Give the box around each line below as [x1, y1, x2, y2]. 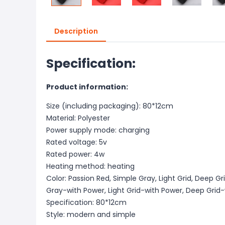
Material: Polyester [46, 113, 110, 123]
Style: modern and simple [46, 209, 136, 219]
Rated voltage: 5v [46, 137, 107, 147]
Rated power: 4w [46, 149, 104, 159]
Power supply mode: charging [46, 125, 150, 135]
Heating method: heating [46, 161, 135, 171]
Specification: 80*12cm [46, 197, 127, 207]
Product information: [46, 82, 128, 92]
